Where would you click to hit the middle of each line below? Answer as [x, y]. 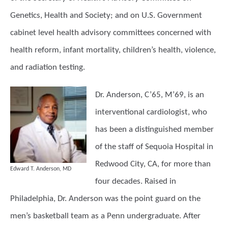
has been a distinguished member [154, 130]
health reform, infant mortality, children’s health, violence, [113, 50]
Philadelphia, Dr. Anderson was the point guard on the [105, 199]
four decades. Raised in [136, 181]
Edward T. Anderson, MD [41, 169]
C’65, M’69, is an [174, 95]
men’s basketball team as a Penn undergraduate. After [105, 216]
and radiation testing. [48, 67]
